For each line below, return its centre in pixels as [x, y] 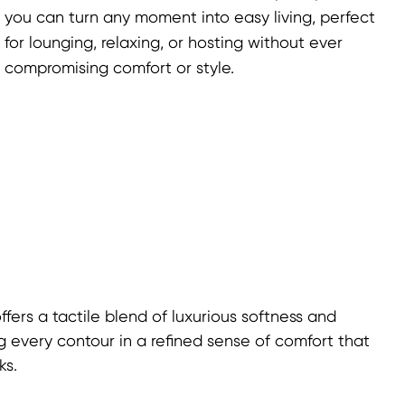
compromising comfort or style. [120, 68]
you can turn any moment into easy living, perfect [190, 18]
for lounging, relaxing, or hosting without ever [174, 43]
